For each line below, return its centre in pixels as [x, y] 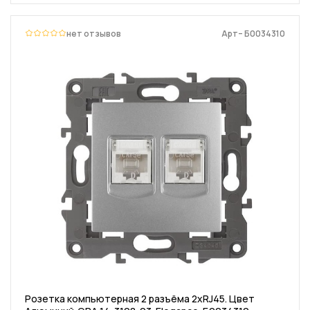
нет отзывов [94, 33]
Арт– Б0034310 [253, 33]
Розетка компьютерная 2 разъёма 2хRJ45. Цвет [140, 298]
